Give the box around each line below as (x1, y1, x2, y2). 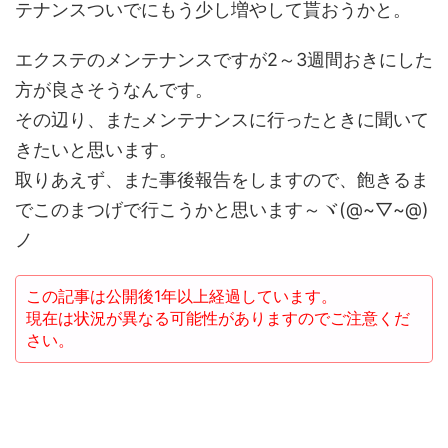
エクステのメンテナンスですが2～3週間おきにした (15, 49, 433, 70)
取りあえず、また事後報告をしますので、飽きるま (15, 169, 429, 190)
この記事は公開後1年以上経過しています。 (26, 286, 337, 306)
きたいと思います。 (15, 139, 177, 160)
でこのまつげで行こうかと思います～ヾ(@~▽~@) (15, 199, 429, 220)
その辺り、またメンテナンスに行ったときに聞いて (15, 109, 429, 130)
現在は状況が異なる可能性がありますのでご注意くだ (26, 308, 410, 328)
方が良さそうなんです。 (15, 79, 213, 100)
